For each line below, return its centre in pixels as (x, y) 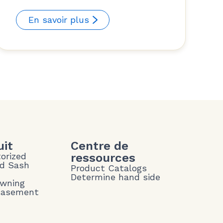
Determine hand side (116, 177)
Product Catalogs (109, 168)
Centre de (100, 146)
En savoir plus (59, 19)
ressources (103, 158)
